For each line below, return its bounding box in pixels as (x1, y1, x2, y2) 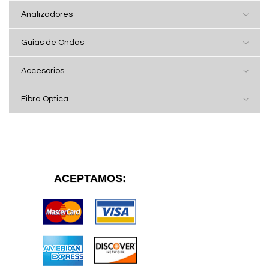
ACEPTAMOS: (54, 172, 126, 184)
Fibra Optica (21, 95, 68, 104)
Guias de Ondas (21, 38, 84, 47)
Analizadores (21, 10, 73, 19)
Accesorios (21, 67, 64, 76)
